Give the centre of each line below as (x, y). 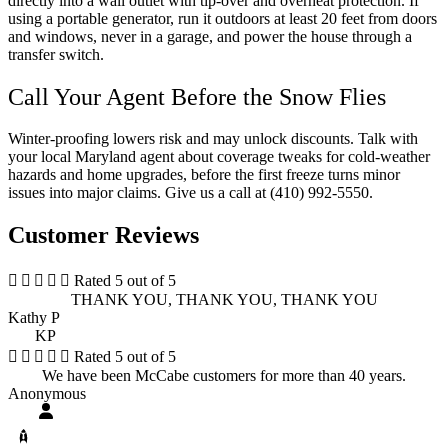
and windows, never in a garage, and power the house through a (210, 36)
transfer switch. (56, 54)
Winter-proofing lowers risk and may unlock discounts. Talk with (213, 139)
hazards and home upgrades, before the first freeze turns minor (204, 175)
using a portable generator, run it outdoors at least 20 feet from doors (222, 18)
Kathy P (34, 318)
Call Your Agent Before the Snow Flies (197, 96)
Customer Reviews (103, 235)
